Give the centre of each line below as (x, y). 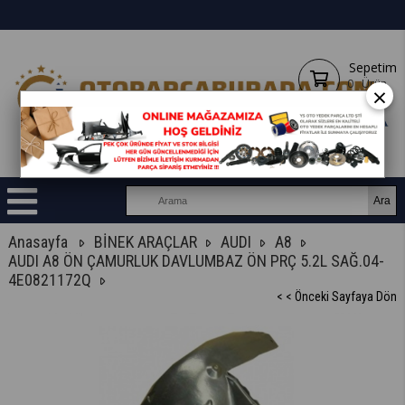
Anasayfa (38, 242)
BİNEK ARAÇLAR (146, 242)
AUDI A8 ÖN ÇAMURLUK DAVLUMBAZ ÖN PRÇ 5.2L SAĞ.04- (197, 261)
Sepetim (372, 67)
